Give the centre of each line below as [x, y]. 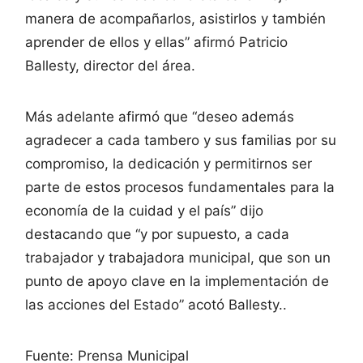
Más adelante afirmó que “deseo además [160, 116]
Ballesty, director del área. [110, 65]
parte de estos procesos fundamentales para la [180, 187]
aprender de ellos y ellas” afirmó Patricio [156, 42]
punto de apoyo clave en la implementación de [177, 281]
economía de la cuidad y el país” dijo [144, 210]
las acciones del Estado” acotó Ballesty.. [156, 304]
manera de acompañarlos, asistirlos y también [175, 18]
